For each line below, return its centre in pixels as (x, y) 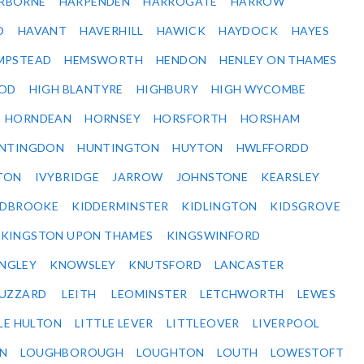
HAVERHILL (112, 31)
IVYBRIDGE (67, 177)
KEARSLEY (290, 177)
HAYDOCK (249, 31)
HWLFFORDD (273, 148)
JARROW (138, 177)
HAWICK (181, 31)
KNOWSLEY (83, 265)
